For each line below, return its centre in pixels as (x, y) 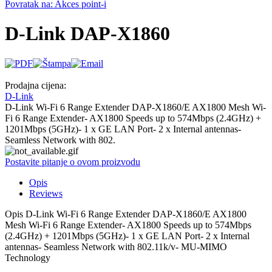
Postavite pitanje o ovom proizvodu (73, 161)
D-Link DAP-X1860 (87, 34)
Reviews (46, 193)
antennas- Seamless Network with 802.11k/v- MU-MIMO (116, 246)
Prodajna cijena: (36, 85)
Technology (28, 257)
